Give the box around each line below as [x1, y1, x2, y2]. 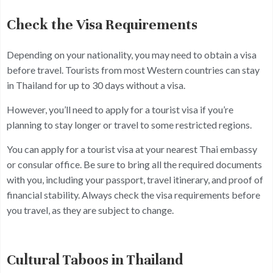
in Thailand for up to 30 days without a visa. [7, 79, 185, 91]
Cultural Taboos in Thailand [7, 251, 183, 269]
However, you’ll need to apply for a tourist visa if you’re [7, 103, 233, 115]
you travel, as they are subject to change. [7, 204, 174, 216]
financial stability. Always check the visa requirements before [7, 188, 260, 200]
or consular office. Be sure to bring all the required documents [7, 158, 262, 170]
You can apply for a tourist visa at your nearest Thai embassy [7, 143, 257, 155]
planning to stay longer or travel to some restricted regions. [7, 118, 252, 130]
